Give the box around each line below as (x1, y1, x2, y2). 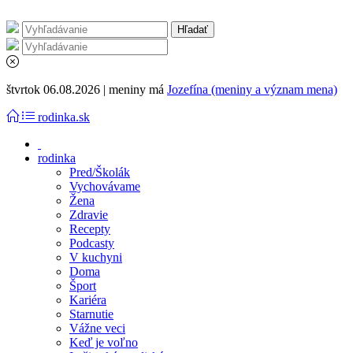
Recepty (69, 222, 110, 236)
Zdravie (69, 208, 108, 221)
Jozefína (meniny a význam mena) (167, 83, 337, 96)
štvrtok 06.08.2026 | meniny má (6, 83, 167, 96)
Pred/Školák (69, 165, 130, 179)
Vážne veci (69, 321, 125, 335)
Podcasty (69, 236, 114, 250)
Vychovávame (69, 180, 140, 193)
